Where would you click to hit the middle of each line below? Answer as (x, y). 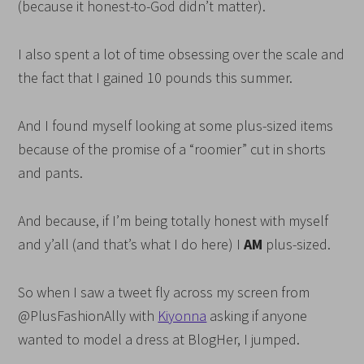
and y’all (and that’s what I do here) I (131, 244)
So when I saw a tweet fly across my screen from (164, 292)
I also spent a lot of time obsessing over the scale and (182, 54)
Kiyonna (182, 316)
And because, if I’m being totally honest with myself (173, 221)
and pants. (51, 173)
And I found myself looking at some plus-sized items (176, 126)
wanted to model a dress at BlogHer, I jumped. (159, 339)
